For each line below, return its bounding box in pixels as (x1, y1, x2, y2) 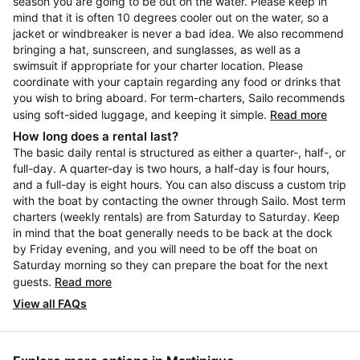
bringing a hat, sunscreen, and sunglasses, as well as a (13, 43, 301, 56)
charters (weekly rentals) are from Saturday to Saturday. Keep (13, 210, 340, 223)
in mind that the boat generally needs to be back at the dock (13, 226, 333, 239)
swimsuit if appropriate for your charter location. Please (13, 59, 303, 72)
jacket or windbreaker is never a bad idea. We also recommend (13, 27, 344, 40)
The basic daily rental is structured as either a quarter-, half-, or (13, 145, 346, 159)
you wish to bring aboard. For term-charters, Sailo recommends (13, 91, 345, 104)
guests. (13, 275, 55, 288)
